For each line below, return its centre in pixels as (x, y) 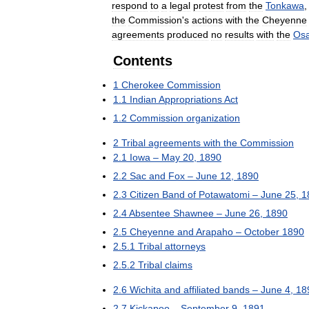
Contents (143, 60)
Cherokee (143, 84)
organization (213, 118)
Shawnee (193, 213)
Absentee (150, 213)
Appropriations (190, 99)
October (262, 231)
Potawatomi (224, 194)
